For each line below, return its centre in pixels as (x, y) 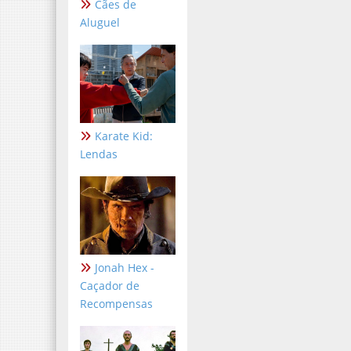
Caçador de (110, 286)
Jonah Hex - (125, 268)
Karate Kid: (124, 136)
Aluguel (100, 22)
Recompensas (116, 304)
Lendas (99, 154)
